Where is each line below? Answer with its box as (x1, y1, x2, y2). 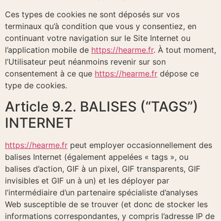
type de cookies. (5, 80, 67, 91)
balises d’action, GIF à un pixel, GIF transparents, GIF (5, 163, 200, 174)
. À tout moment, (153, 45, 216, 55)
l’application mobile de (5, 45, 91, 55)
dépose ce (157, 69, 199, 79)
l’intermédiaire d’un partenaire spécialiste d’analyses (5, 187, 198, 197)
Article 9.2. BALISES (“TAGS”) (5, 98, 198, 115)
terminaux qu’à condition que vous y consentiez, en (5, 21, 196, 32)
